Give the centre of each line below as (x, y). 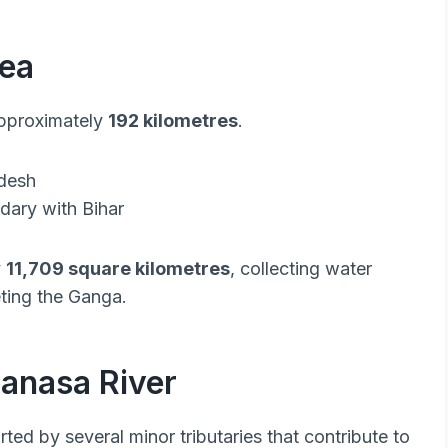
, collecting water (301, 269)
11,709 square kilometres (118, 269)
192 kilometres (173, 121)
